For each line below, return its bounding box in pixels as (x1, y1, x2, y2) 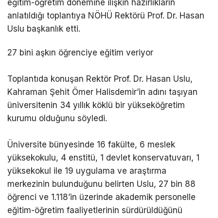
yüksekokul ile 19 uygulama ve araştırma (7, 166, 166, 176)
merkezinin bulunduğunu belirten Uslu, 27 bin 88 (7, 179, 196, 189)
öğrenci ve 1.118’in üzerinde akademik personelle (7, 192, 196, 202)
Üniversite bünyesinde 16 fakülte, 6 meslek (7, 140, 175, 150)
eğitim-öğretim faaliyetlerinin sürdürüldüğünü (7, 205, 182, 216)
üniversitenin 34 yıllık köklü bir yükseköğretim (7, 100, 185, 110)
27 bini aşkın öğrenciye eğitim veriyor (7, 48, 153, 58)
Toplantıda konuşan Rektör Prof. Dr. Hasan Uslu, (7, 74, 193, 84)
